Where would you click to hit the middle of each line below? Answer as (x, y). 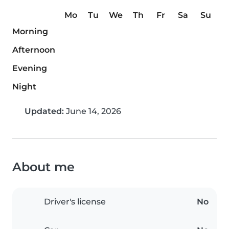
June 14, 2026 (93, 111)
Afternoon (34, 50)
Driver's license (75, 202)
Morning (30, 32)
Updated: (44, 111)
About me (43, 167)
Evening (30, 68)
